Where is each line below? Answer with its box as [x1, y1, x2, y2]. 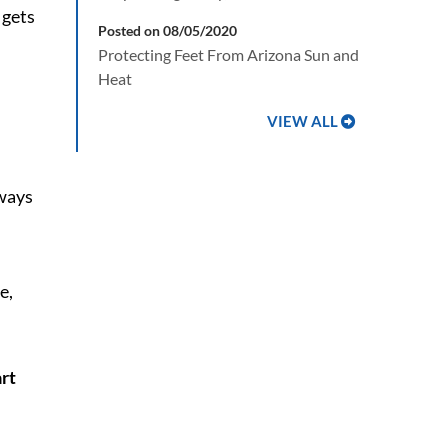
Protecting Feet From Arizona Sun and [98, 45, 359, 64]
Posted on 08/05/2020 [98, 22, 237, 39]
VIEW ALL [267, 113, 338, 130]
